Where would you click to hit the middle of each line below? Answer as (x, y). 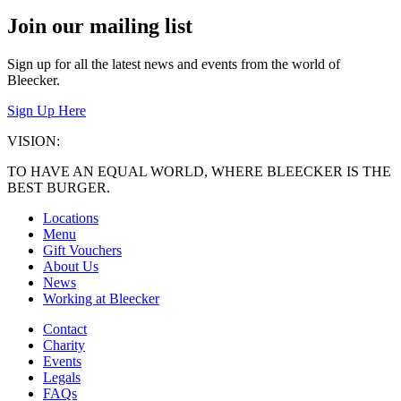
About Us (71, 267)
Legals (62, 378)
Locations (71, 218)
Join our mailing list (100, 26)
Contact (65, 329)
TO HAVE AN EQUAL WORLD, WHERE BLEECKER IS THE (199, 172)
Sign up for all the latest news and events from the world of (174, 64)
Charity (64, 346)
